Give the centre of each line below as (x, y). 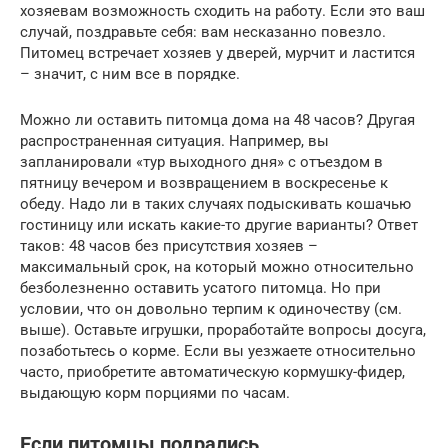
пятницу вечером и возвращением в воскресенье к (204, 183)
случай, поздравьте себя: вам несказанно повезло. (203, 32)
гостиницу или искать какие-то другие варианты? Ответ (219, 225)
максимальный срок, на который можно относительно (217, 267)
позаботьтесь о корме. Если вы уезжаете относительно (218, 351)
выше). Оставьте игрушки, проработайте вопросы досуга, (223, 330)
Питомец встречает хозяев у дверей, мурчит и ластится (217, 53)
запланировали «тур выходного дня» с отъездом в (201, 162)
